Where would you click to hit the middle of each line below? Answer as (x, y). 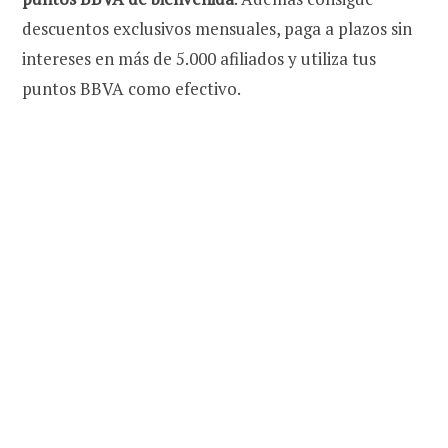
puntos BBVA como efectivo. (131, 89)
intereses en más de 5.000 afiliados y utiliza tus (199, 59)
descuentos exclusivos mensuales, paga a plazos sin (217, 29)
